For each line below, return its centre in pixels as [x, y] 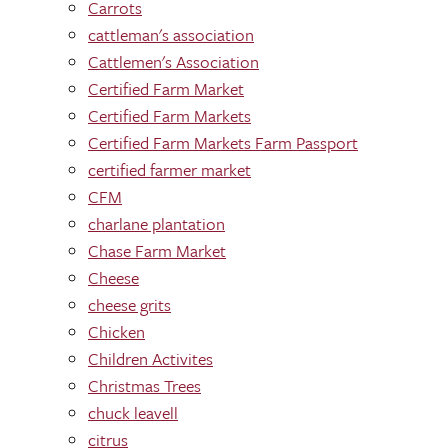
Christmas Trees [144, 385]
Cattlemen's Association [173, 61]
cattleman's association [171, 34]
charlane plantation [156, 223]
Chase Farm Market [157, 250]
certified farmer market [169, 169]
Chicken [116, 331]
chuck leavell [133, 412]
